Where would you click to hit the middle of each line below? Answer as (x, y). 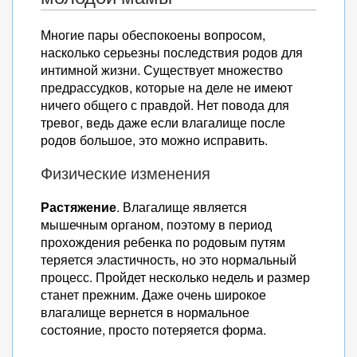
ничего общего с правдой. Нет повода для (165, 105)
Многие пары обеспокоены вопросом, (153, 35)
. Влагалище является (182, 207)
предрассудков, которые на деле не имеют (167, 87)
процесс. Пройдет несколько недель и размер (175, 277)
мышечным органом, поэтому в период (156, 224)
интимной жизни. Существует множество (162, 70)
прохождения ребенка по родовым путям (163, 242)
